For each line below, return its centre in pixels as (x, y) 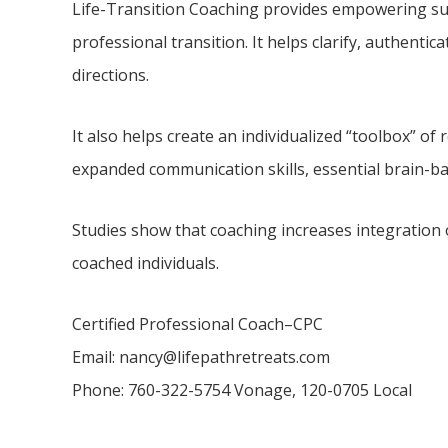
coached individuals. (145, 263)
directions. (110, 75)
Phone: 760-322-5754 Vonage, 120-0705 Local (242, 390)
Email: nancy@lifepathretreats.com (201, 357)
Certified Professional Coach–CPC (197, 324)
